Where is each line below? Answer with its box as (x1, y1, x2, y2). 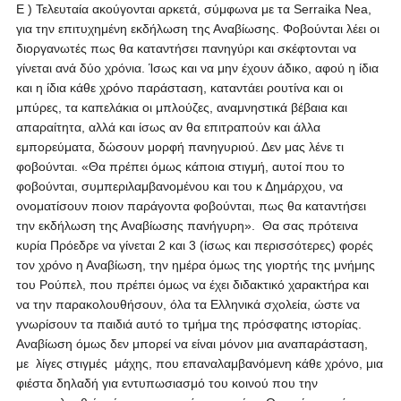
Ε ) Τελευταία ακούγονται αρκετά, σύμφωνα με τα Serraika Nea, (15, 2, 375, 16)
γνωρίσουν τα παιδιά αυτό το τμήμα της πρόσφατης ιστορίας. (15, 317, 362, 331)
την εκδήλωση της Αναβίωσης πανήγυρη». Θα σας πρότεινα (15, 218, 358, 233)
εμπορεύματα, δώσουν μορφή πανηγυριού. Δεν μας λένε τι (15, 140, 344, 154)
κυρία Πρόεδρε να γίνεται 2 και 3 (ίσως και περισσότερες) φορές (15, 238, 373, 252)
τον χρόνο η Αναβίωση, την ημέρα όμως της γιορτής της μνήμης (15, 258, 375, 272)
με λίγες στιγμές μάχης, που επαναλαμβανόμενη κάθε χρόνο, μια (15, 356, 383, 371)
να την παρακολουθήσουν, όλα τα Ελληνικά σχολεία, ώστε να (15, 297, 360, 311)
